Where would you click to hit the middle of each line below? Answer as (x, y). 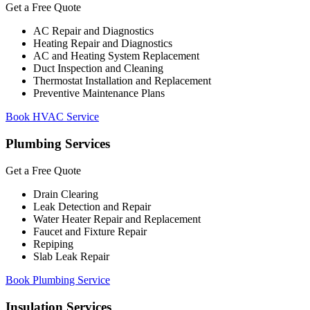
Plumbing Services (58, 144)
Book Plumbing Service (58, 280)
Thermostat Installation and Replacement (122, 81)
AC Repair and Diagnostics (93, 31)
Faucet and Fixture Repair (90, 231)
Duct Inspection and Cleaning (98, 69)
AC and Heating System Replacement (116, 56)
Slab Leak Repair (71, 256)
